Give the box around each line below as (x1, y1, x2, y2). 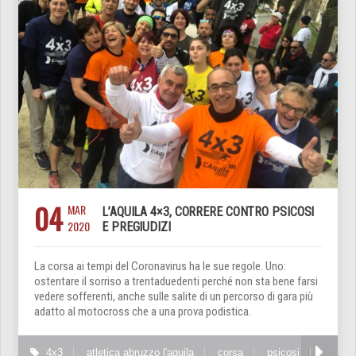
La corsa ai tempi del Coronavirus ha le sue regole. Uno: (34, 259, 286, 274)
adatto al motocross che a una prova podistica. (34, 304, 251, 319)
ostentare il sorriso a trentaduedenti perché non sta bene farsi (34, 274, 318, 289)
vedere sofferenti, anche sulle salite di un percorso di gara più (34, 289, 313, 304)
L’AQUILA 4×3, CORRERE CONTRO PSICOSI (102, 204, 315, 220)
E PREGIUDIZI (102, 219, 171, 235)
